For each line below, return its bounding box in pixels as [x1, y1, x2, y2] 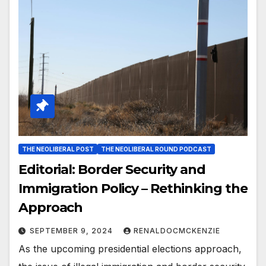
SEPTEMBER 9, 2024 [30, 226, 115, 235]
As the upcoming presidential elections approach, [18, 242, 242, 255]
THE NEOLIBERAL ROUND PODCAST [101, 145, 211, 153]
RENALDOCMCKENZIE [134, 226, 220, 235]
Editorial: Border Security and [18, 161, 205, 178]
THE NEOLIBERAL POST [22, 145, 94, 153]
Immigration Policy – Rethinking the [18, 180, 248, 197]
